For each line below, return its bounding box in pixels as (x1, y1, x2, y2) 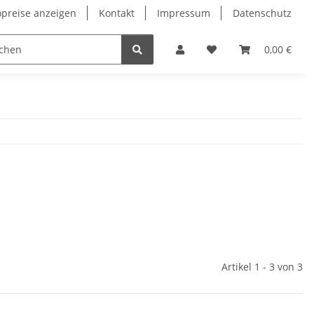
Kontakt (99, 6, 135, 20)
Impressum (157, 6, 210, 20)
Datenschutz (233, 6, 292, 20)
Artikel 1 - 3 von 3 (221, 260, 303, 274)
